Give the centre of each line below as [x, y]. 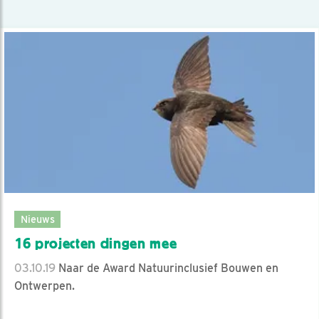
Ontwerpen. [45, 286]
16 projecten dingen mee [96, 243]
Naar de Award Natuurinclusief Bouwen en [167, 268]
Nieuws [37, 219]
